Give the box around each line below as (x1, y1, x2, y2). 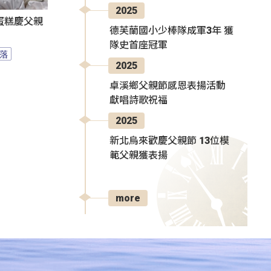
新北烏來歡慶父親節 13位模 (109, 134, 229, 146)
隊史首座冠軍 (109, 39, 168, 51)
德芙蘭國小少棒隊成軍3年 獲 (109, 24, 233, 36)
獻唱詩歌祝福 (109, 94, 168, 106)
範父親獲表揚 (109, 149, 168, 161)
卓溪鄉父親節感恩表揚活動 (109, 79, 226, 91)
